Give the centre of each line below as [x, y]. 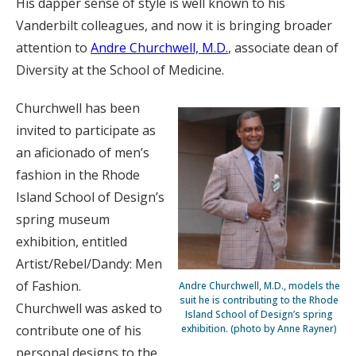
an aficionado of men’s [83, 153]
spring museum [63, 219]
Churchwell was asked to [89, 308]
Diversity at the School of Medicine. [120, 70]
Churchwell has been [78, 108]
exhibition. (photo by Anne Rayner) [259, 329]
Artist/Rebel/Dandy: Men [89, 264]
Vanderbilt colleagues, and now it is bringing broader [174, 25]
